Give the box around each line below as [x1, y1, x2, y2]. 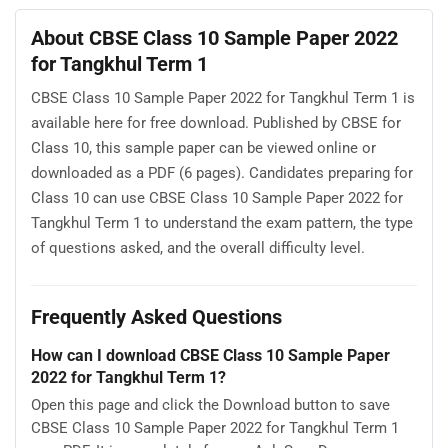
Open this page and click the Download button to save [31, 395, 390, 414]
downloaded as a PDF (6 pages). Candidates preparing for [31, 164, 413, 183]
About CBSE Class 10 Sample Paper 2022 [31, 25, 398, 50]
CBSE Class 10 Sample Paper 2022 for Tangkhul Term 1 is [31, 89, 415, 108]
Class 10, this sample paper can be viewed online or [31, 139, 376, 158]
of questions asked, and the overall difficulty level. [31, 239, 365, 258]
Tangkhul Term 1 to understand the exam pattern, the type [31, 214, 413, 233]
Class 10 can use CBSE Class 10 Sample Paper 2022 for [31, 189, 403, 208]
